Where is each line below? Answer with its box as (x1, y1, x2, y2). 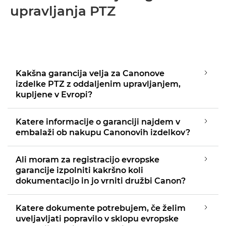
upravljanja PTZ (10, 3, 116, 19)
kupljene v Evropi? (16, 90, 92, 99)
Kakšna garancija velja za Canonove (16, 69, 164, 78)
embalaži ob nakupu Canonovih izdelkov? (16, 128, 190, 137)
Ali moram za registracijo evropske (16, 155, 159, 164)
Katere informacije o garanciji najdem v (16, 117, 180, 127)
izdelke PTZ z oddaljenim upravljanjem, (16, 79, 181, 89)
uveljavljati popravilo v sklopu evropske (16, 214, 179, 223)
